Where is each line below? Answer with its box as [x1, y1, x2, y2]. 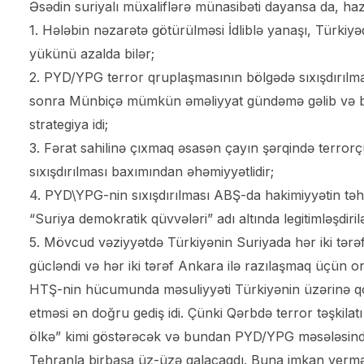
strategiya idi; [29, 116, 108, 132]
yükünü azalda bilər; [29, 45, 154, 62]
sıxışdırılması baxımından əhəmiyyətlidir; [29, 163, 274, 180]
